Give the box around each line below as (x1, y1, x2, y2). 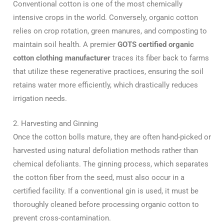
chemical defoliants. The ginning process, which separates (13, 159, 208, 168)
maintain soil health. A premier (13, 39, 117, 49)
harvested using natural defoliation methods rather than (13, 145, 198, 155)
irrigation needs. (13, 93, 67, 103)
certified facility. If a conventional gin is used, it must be (13, 186, 198, 195)
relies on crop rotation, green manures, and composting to (13, 26, 207, 35)
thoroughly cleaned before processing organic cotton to (13, 199, 199, 209)
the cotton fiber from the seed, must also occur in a (13, 172, 184, 182)
